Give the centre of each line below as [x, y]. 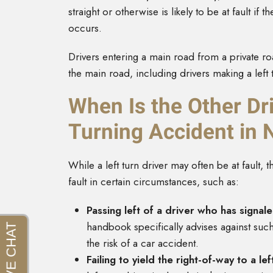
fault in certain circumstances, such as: [154, 182]
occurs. [85, 28]
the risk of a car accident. [146, 243]
